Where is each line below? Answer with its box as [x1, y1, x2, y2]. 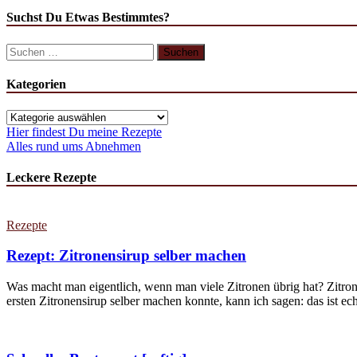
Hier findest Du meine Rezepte [6, 125, 162, 139]
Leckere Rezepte [6, 171, 96, 185]
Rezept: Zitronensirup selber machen [6, 247, 246, 265]
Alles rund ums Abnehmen [6, 139, 141, 154]
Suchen [6, 42, 43, 57]
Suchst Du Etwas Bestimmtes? [6, 10, 170, 25]
